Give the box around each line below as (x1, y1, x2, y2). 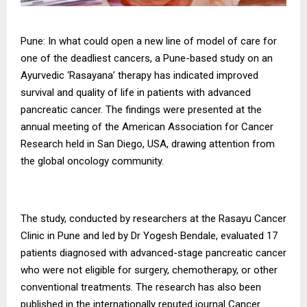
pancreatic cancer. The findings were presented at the (21, 103, 262, 116)
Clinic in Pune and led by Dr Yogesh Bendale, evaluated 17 (21, 230, 278, 243)
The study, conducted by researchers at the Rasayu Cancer (21, 212, 286, 225)
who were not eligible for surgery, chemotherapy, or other (21, 264, 278, 277)
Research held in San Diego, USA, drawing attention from (21, 138, 275, 151)
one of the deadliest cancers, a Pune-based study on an (21, 52, 273, 65)
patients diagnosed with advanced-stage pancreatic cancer (21, 247, 286, 260)
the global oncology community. (21, 155, 164, 168)
